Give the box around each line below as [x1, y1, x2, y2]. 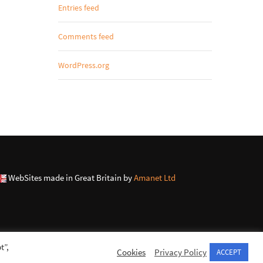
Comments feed [58, 31, 114, 42]
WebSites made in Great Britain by [6, 172, 134, 183]
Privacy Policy [154, 247, 207, 258]
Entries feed [58, 2, 99, 13]
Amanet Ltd [134, 172, 176, 183]
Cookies [117, 247, 146, 258]
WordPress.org [58, 60, 109, 70]
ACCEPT [217, 247, 241, 257]
